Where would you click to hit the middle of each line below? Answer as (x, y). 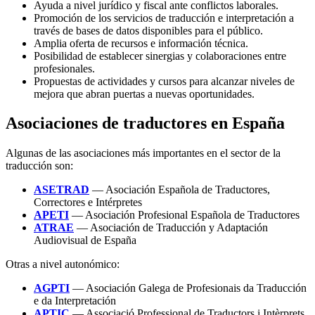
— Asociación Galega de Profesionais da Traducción (188, 288)
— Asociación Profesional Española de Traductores (184, 215)
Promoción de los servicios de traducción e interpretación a (164, 18)
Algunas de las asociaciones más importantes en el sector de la (143, 153)
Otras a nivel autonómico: (63, 264)
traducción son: (39, 166)
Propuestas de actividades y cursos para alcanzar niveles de (164, 81)
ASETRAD (62, 190)
